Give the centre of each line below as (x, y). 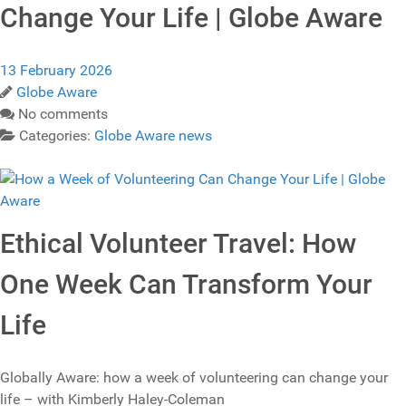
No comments (63, 114)
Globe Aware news (153, 136)
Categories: (57, 136)
